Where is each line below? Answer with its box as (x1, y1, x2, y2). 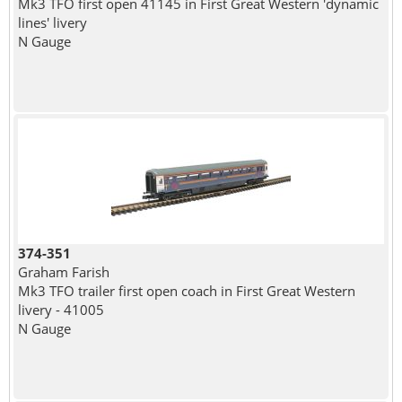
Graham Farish (17, 262, 109, 281)
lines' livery (17, 13, 87, 31)
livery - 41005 (17, 300, 104, 319)
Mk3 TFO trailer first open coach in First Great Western (17, 281, 355, 300)
